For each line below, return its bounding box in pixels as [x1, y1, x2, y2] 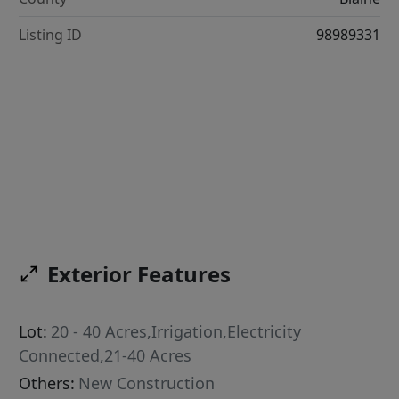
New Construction [78, 372, 216, 395]
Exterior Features [47, 259, 232, 289]
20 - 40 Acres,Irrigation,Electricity [51, 321, 302, 343]
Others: [19, 372, 76, 395]
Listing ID [19, 25, 83, 45]
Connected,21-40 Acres [19, 345, 192, 367]
